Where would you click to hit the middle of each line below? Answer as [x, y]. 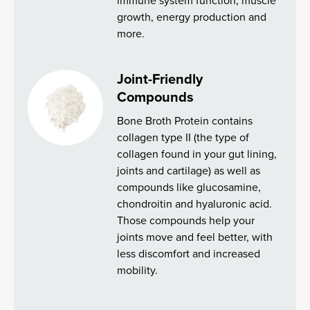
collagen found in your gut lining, [197, 154]
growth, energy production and [192, 17]
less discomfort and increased [189, 254]
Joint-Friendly [160, 79]
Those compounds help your [186, 220]
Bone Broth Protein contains [185, 121]
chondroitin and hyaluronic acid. [195, 204]
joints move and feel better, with [195, 237]
